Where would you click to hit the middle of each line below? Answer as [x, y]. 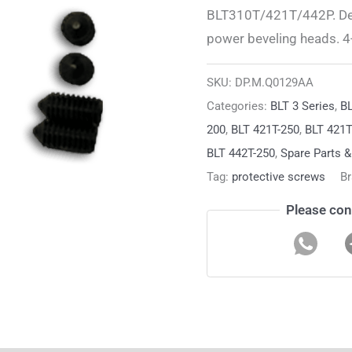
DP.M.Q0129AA [274, 83]
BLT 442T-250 [240, 154]
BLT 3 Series [302, 106]
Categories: [238, 106]
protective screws [278, 177]
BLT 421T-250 [265, 130]
